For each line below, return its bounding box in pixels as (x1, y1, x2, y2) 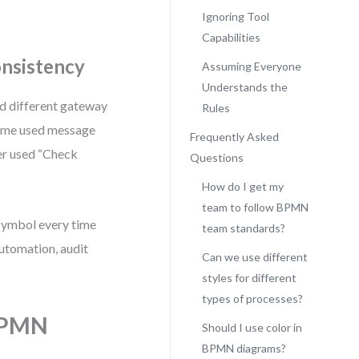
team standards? (201, 221, 285, 235)
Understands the (201, 80, 288, 94)
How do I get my (201, 179, 284, 193)
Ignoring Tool (201, 10, 269, 23)
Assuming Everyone (201, 59, 301, 73)
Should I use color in (201, 321, 302, 334)
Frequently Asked (189, 130, 279, 143)
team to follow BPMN (201, 200, 309, 214)
